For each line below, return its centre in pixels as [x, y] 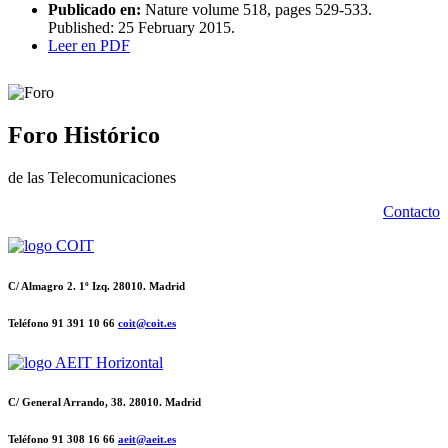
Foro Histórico [84, 134]
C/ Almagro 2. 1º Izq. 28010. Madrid [96, 285]
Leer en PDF [89, 45]
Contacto [411, 211]
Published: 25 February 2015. [141, 27]
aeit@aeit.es [147, 439]
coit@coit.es [147, 322]
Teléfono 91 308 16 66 [63, 439]
